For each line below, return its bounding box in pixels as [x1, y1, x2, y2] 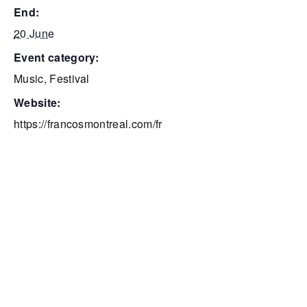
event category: [21, 49, 99, 65]
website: [24, 94, 61, 110]
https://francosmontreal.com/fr [14, 115, 162, 132]
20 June [14, 25, 55, 41]
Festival [49, 70, 90, 86]
